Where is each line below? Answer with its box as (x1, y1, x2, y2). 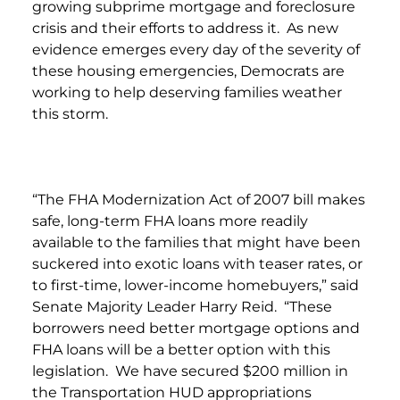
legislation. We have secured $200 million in (32, 362, 348, 379)
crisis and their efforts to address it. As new (32, 19, 338, 37)
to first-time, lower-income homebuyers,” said (32, 276, 359, 294)
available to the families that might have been (32, 233, 361, 251)
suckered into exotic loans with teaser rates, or (32, 254, 362, 272)
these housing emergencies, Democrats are (32, 62, 345, 79)
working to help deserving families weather (32, 83, 342, 101)
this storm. (32, 104, 108, 122)
